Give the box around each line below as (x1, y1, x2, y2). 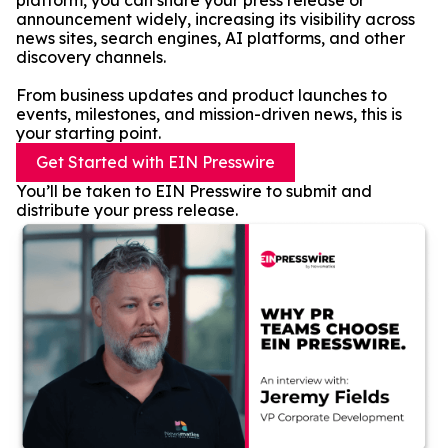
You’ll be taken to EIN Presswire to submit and (16, 181, 372, 201)
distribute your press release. (16, 200, 238, 220)
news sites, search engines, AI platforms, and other (16, 28, 405, 48)
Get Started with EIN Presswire (36, 152, 275, 172)
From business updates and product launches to (16, 85, 387, 105)
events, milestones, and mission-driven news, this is (16, 104, 402, 124)
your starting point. (16, 123, 161, 143)
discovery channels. (16, 47, 166, 67)
